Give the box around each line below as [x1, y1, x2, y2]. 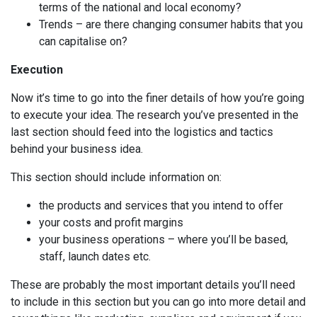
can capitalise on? [39, 35, 127, 48]
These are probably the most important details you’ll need [11, 278, 295, 292]
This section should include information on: [11, 171, 221, 184]
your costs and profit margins [39, 216, 183, 229]
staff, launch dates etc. [39, 250, 151, 263]
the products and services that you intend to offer [39, 199, 283, 212]
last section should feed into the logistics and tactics [11, 125, 273, 139]
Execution [11, 63, 63, 76]
